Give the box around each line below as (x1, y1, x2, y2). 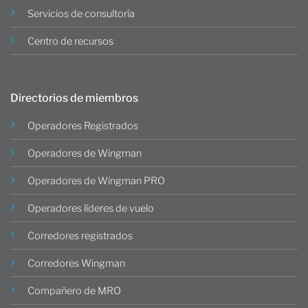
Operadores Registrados (27, 120, 138, 133)
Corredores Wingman (27, 257, 125, 270)
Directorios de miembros (10, 91, 138, 105)
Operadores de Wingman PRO (27, 175, 165, 188)
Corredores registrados (27, 230, 133, 243)
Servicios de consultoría (27, 7, 135, 20)
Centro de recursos (27, 34, 113, 47)
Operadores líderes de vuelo (27, 202, 154, 215)
